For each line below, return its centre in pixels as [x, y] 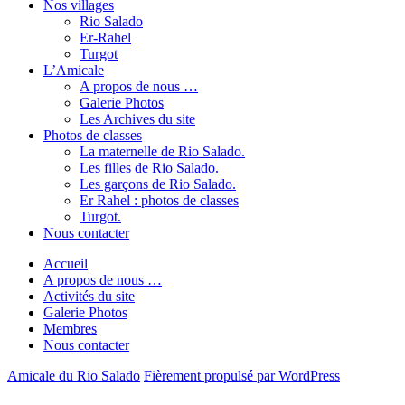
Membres [70, 328]
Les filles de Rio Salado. [149, 167]
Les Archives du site [137, 118]
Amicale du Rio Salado [74, 375]
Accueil [66, 263]
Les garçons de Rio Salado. [158, 184]
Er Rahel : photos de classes [159, 200]
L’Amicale [74, 70]
